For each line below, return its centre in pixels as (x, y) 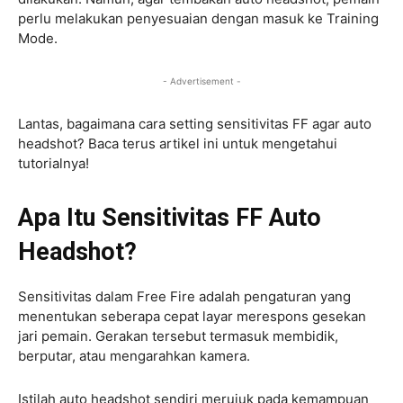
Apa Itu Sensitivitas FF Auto (170, 217)
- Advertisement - (201, 81)
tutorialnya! (55, 163)
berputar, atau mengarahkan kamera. (136, 355)
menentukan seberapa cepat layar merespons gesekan (192, 316)
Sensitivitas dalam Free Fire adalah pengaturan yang (184, 296)
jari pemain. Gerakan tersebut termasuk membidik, (178, 336)
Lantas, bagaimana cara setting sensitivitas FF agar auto (195, 123)
